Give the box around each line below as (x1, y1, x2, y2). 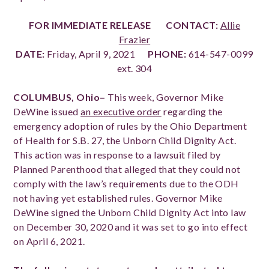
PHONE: (148, 48, 187, 59)
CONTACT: (166, 19, 219, 31)
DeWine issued (13, 106, 81, 117)
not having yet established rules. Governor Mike (13, 192, 223, 204)
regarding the (161, 106, 223, 117)
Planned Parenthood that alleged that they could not (13, 163, 241, 175)
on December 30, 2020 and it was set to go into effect (13, 221, 248, 232)
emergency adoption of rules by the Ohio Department (13, 120, 247, 131)
